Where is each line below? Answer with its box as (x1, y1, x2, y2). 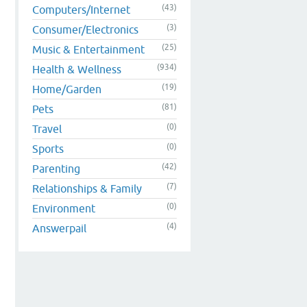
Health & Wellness (32, 62, 121, 75)
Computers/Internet (32, 3, 130, 16)
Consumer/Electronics (32, 23, 138, 36)
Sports (32, 142, 64, 155)
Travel (32, 122, 62, 135)
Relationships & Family (32, 182, 142, 195)
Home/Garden (32, 82, 101, 95)
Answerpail (32, 221, 86, 234)
